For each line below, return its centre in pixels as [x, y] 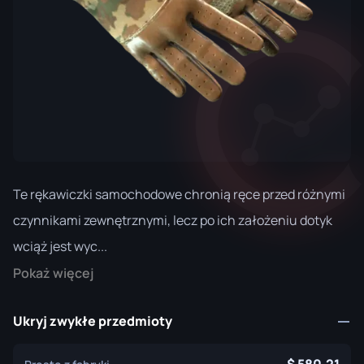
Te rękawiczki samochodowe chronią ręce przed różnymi [179, 194]
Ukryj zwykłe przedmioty [93, 321]
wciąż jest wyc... [60, 246]
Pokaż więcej [53, 273]
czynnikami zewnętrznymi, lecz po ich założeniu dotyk [173, 220]
